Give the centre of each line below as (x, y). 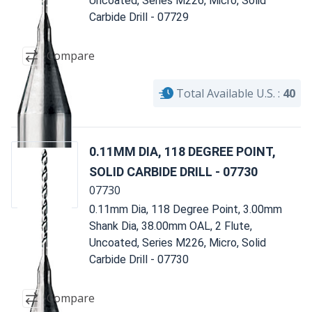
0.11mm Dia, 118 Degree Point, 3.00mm (186, 209)
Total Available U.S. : (228, 93)
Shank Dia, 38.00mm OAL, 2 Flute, (171, 226)
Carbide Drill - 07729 (139, 17)
